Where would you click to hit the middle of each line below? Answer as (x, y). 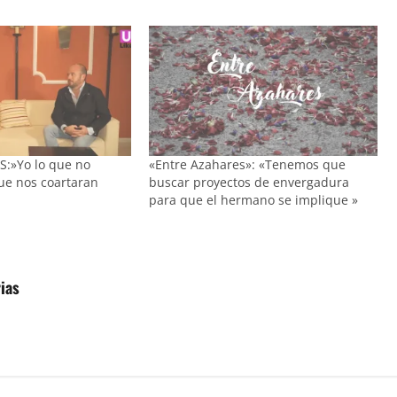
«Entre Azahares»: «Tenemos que (248, 165)
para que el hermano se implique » (254, 200)
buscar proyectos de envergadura (249, 183)
